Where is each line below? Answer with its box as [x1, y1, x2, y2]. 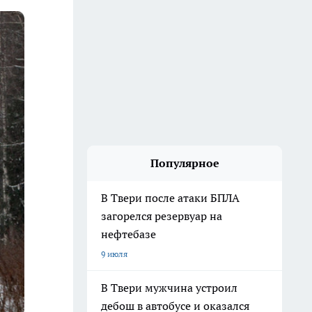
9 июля [101, 249, 127, 259]
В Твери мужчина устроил [101, 281, 237, 295]
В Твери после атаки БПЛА [101, 191, 240, 205]
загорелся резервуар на [101, 209, 222, 223]
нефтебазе [101, 227, 156, 241]
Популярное [150, 156, 219, 170]
